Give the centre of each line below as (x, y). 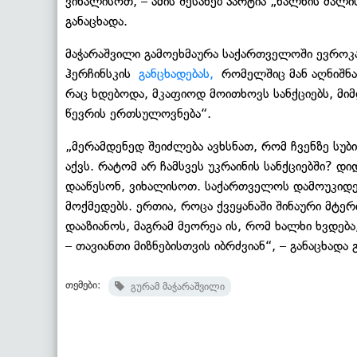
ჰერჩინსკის (102, 74)
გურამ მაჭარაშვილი (175, 287)
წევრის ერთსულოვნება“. (138, 114)
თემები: (83, 285)
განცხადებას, (176, 74)
